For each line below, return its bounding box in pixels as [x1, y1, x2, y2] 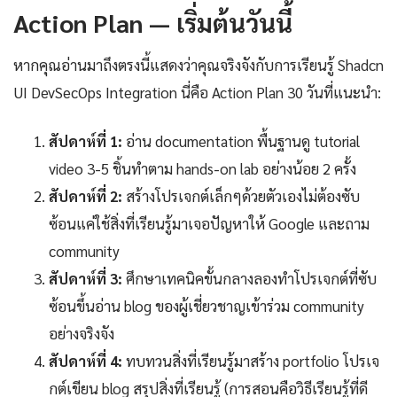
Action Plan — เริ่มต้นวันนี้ [13, 6, 292, 39]
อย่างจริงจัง [49, 323, 114, 344]
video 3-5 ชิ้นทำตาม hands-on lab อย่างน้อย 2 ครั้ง [49, 159, 356, 179]
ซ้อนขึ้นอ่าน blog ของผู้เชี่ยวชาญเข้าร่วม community [49, 296, 364, 316]
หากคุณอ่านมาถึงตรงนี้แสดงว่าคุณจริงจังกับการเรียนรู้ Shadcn [13, 55, 384, 75]
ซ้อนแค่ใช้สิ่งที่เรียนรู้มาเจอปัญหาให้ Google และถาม [49, 214, 370, 234]
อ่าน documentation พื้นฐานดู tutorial [122, 131, 360, 152]
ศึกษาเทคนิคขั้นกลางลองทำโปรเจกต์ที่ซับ [122, 269, 377, 289]
